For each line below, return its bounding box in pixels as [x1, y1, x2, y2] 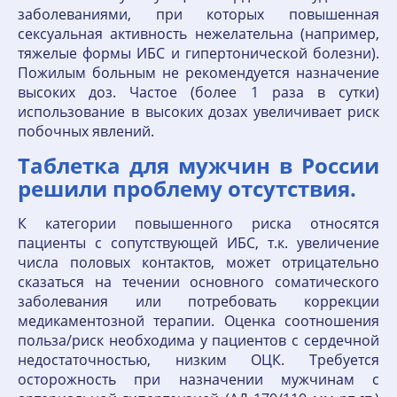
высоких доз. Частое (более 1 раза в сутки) [18, 82, 379, 102]
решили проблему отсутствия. [18, 174, 356, 203]
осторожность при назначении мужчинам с [18, 370, 379, 389]
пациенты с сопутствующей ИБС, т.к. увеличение [18, 233, 379, 253]
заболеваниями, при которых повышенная [18, 4, 379, 24]
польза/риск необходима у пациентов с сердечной [18, 331, 379, 350]
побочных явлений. [18, 121, 154, 141]
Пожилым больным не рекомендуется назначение [18, 63, 379, 82]
